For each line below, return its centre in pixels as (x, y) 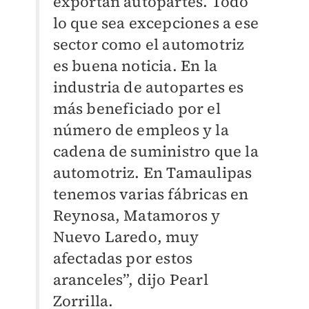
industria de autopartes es (148, 87)
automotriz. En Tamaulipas (152, 172)
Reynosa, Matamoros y (137, 215)
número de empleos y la (141, 129)
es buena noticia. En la (135, 65)
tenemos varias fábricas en (151, 193)
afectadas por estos (123, 258)
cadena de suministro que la (156, 151)
